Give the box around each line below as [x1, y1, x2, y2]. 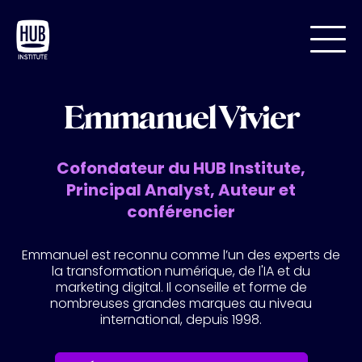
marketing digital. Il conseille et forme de [55, 278, 307, 297]
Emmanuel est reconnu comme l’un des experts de [22, 246, 340, 264]
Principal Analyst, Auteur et [66, 179, 296, 201]
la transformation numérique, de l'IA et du [52, 262, 310, 280]
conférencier [127, 200, 235, 223]
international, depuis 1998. [100, 310, 262, 329]
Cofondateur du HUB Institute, [57, 157, 305, 179]
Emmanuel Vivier [63, 100, 299, 136]
